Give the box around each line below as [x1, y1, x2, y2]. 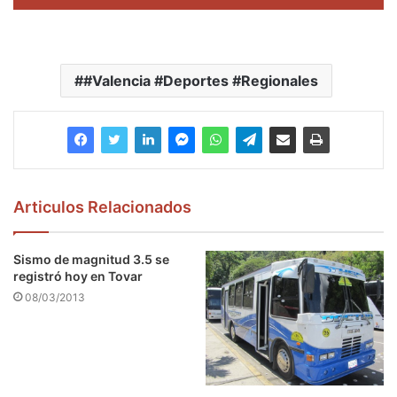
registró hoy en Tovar [13, 268, 143, 284]
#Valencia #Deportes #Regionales [83, 71, 318, 90]
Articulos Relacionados [13, 197, 191, 216]
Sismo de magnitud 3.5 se [13, 251, 169, 267]
